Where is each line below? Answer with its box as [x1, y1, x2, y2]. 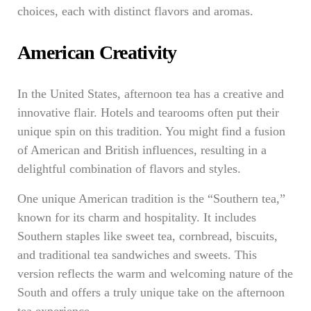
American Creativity [17, 42, 177, 63]
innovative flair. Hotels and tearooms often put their [17, 106, 279, 119]
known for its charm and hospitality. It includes [17, 210, 256, 224]
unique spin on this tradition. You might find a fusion [17, 124, 285, 138]
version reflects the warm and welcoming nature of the [17, 267, 293, 280]
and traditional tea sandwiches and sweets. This [17, 248, 257, 262]
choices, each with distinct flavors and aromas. [17, 4, 253, 18]
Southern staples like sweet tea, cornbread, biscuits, [17, 229, 278, 243]
